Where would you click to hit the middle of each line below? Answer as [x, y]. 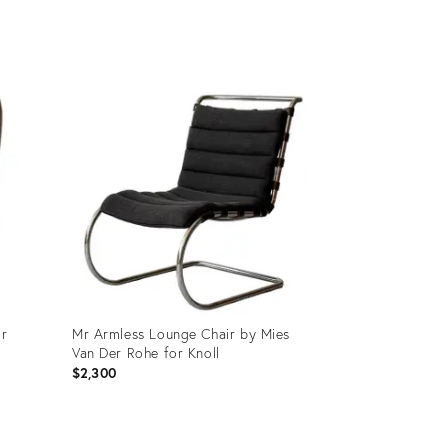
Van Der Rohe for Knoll [145, 352]
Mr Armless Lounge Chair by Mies [181, 333]
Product [94, 66]
